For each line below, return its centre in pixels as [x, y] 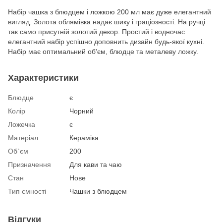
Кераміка [84, 138]
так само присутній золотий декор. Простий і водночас [96, 31]
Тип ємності [27, 191]
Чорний [82, 111]
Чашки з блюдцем [98, 191]
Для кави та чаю [96, 164]
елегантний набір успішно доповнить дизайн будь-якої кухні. [106, 41]
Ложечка [22, 124]
